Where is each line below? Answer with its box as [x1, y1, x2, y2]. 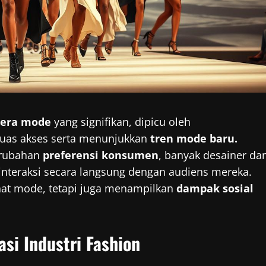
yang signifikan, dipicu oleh [51, 115, 191, 129]
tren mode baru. [150, 131, 237, 146]
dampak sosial [176, 181, 254, 196]
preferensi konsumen [43, 148, 159, 163]
